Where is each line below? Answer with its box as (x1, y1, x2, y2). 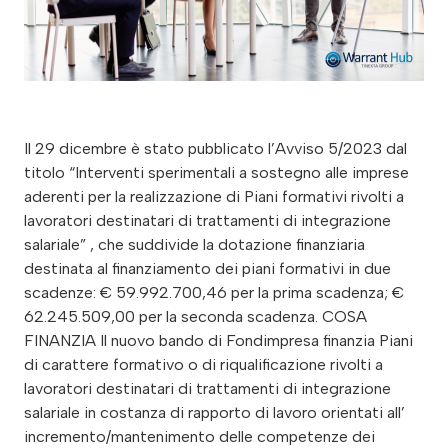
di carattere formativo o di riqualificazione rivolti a (24, 354, 383, 374)
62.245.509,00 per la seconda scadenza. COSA (24, 306, 367, 326)
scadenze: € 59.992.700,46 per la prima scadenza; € (24, 282, 404, 302)
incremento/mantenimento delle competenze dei (24, 426, 375, 446)
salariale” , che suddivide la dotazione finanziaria (24, 234, 365, 254)
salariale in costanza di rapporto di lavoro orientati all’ (24, 402, 405, 422)
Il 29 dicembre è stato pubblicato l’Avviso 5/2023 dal (24, 138, 407, 158)
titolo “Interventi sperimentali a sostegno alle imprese (24, 162, 409, 182)
